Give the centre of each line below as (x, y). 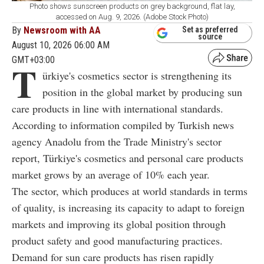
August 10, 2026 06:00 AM (61, 45)
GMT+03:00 (33, 60)
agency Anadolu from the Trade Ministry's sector (117, 141)
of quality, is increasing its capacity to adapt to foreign (128, 207)
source (210, 37)
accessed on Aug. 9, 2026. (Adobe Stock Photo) (132, 16)
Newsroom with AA (62, 30)
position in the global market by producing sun (142, 92)
